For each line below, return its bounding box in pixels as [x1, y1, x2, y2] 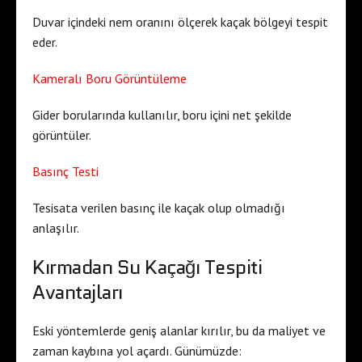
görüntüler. [32, 126, 91, 143]
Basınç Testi [32, 162, 99, 179]
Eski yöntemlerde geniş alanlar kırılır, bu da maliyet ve [32, 322, 326, 339]
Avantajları [32, 277, 123, 306]
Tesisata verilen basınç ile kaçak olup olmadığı [32, 199, 285, 216]
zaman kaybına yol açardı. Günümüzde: [32, 342, 242, 359]
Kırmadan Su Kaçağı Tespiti [32, 252, 263, 281]
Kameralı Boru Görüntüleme [32, 69, 187, 86]
